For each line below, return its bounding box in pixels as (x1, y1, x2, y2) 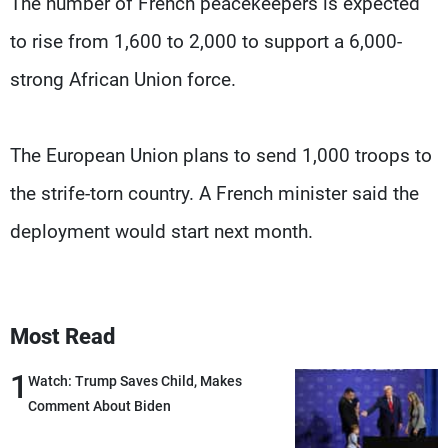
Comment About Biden (28, 398, 171, 415)
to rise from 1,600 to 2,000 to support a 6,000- (10, 30, 402, 54)
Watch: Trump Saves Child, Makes (28, 373, 242, 390)
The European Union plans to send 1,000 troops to (10, 144, 432, 168)
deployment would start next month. (10, 220, 313, 244)
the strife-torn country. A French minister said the (10, 182, 419, 206)
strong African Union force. (10, 68, 236, 92)
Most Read (10, 324, 115, 350)
